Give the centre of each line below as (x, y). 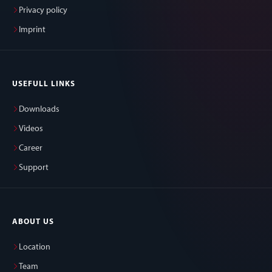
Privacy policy (43, 11)
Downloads (39, 110)
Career (31, 149)
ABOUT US (33, 222)
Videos (31, 129)
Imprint (32, 30)
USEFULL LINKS (44, 84)
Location (35, 248)
